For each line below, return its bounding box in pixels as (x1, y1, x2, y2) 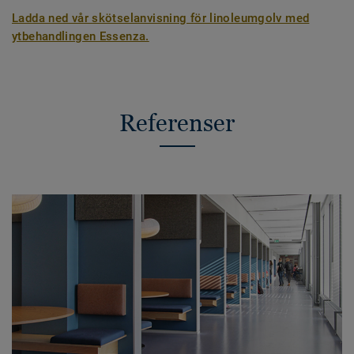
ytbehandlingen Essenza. (12, 29, 149, 44)
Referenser (119, 109, 235, 137)
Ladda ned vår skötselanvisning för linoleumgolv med (12, 11, 310, 26)
